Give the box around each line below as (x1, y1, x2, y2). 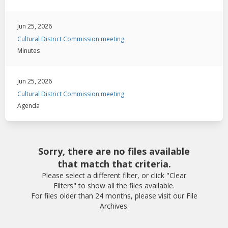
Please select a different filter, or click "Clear (42, 170, 186, 181)
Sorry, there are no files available (38, 145, 190, 158)
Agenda (17, 101, 40, 110)
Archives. (99, 201, 129, 211)
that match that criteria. (57, 158, 171, 170)
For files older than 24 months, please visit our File (31, 191, 197, 201)
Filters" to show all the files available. (53, 181, 175, 191)
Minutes (17, 46, 40, 55)
